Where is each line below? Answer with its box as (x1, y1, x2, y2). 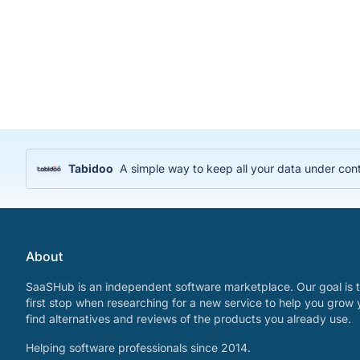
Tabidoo (68, 162, 113, 176)
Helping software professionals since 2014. (26, 341, 251, 355)
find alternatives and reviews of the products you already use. (26, 312, 351, 326)
